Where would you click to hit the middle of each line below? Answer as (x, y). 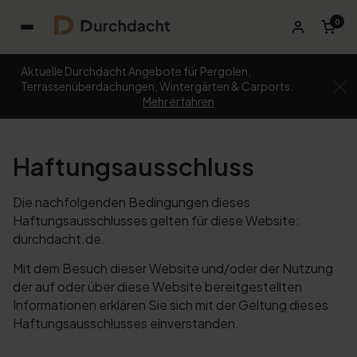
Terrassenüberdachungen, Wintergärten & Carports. (157, 86)
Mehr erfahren (178, 101)
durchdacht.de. (59, 238)
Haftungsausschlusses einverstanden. (126, 323)
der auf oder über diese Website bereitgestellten (157, 286)
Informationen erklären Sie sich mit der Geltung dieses (171, 304)
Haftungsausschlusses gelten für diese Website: (156, 220)
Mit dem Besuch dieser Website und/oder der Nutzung (173, 268)
